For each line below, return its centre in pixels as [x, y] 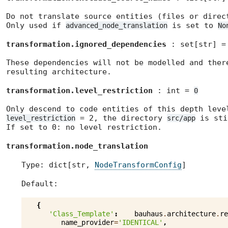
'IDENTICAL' [140, 223]
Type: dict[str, [58, 165]
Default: [40, 184]
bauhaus [149, 214]
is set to [193, 26]
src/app [181, 118]
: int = [173, 91]
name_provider [88, 223]
